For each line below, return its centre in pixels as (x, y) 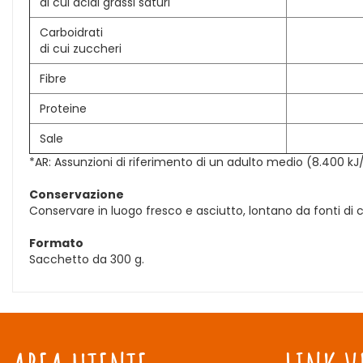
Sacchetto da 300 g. (87, 259)
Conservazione (77, 194)
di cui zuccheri (81, 49)
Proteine (63, 109)
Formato (56, 243)
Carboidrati (71, 32)
